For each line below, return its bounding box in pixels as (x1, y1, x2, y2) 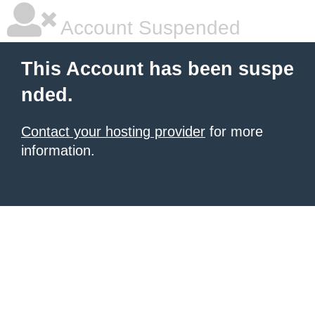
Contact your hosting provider (21, 124, 205, 139)
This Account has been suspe (21, 58, 294, 79)
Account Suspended (56, 17, 240, 39)
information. (21, 143, 95, 158)
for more (205, 124, 263, 139)
